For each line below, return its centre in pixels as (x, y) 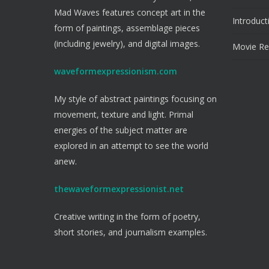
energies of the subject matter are (121, 130)
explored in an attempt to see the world (131, 146)
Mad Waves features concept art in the (130, 12)
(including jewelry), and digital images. (127, 44)
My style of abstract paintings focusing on (135, 99)
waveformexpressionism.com (116, 71)
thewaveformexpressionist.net (119, 189)
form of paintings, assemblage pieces (127, 28)
